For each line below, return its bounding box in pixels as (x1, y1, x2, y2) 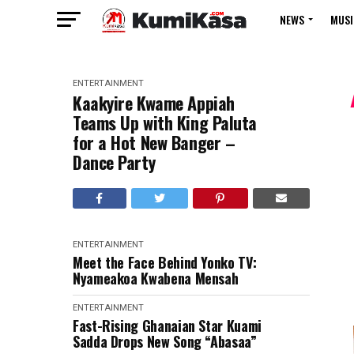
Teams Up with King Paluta (73, 110, 257, 135)
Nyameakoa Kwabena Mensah (73, 268, 239, 288)
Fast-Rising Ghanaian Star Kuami (73, 315, 262, 336)
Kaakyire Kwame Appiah (73, 90, 235, 115)
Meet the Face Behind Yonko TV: (73, 252, 257, 273)
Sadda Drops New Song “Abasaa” (73, 331, 257, 352)
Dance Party (73, 149, 156, 175)
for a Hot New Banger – (73, 130, 235, 155)
